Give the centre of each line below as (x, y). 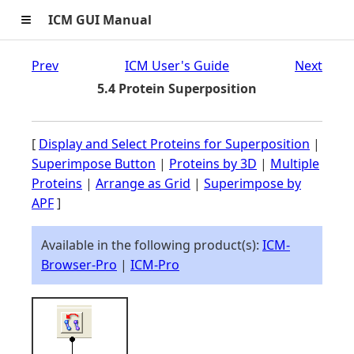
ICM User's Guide (177, 66)
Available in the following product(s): (152, 245)
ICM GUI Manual (100, 19)
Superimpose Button (94, 164)
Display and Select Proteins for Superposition (174, 144)
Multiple (295, 164)
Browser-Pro (79, 265)
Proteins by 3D (213, 164)
